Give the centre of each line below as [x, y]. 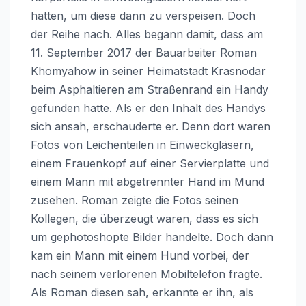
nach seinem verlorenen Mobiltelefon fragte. [147, 274]
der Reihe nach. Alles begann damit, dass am [147, 34]
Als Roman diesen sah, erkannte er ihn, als [142, 292]
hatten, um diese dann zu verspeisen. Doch [143, 15]
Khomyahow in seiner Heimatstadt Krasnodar [148, 71]
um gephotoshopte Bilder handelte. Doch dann [152, 237]
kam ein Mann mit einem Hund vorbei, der [140, 255]
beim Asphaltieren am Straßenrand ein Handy [150, 89]
